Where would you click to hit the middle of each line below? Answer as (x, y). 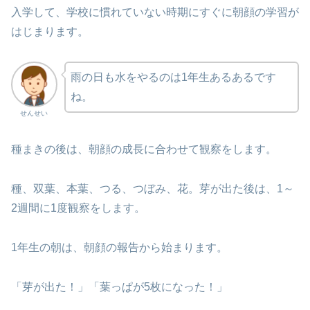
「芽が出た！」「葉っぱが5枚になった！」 (119, 286)
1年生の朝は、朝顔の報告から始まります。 (119, 247)
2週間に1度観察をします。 (78, 208)
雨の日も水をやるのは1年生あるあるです (173, 77)
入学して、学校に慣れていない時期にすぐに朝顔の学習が (155, 12)
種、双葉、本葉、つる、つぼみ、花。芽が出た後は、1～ (153, 188)
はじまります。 (50, 31)
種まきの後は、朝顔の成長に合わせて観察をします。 (144, 149)
